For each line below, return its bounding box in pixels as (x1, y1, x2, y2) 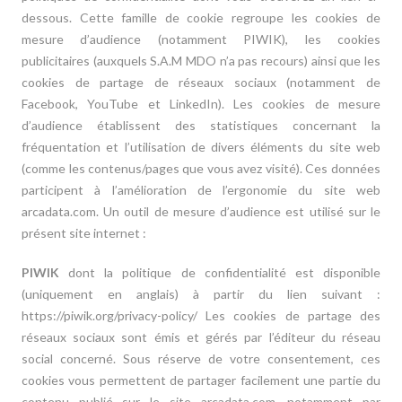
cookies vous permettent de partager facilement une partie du (22, 372, 380, 388)
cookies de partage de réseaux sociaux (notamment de (22, 74, 380, 90)
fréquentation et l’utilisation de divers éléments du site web (22, 139, 380, 154)
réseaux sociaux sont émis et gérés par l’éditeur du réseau (22, 329, 380, 345)
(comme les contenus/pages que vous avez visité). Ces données (22, 161, 380, 176)
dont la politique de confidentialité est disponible (68, 265, 380, 280)
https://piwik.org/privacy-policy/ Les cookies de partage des (22, 308, 380, 323)
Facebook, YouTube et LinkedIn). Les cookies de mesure (22, 96, 380, 111)
